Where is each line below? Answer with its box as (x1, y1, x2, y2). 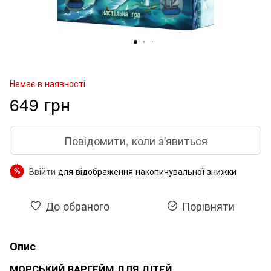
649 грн (10, 91, 70, 116)
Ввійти (29, 165, 56, 177)
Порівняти (181, 197, 235, 214)
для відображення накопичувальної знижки (56, 165, 237, 177)
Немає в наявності (10, 77, 85, 90)
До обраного (45, 197, 109, 214)
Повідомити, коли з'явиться (64, 132, 207, 148)
